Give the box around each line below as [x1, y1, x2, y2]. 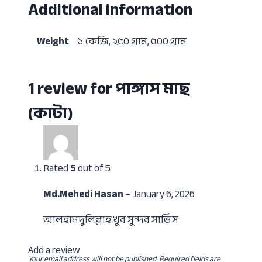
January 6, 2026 [132, 184, 195, 203]
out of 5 [75, 158, 111, 177]
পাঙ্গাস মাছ [115, 73, 189, 104]
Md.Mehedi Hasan [43, 184, 125, 203]
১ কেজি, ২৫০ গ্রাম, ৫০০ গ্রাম [78, 32, 187, 50]
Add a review [28, 241, 80, 259]
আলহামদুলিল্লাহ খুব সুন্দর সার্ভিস [43, 210, 178, 229]
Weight [36, 32, 69, 50]
